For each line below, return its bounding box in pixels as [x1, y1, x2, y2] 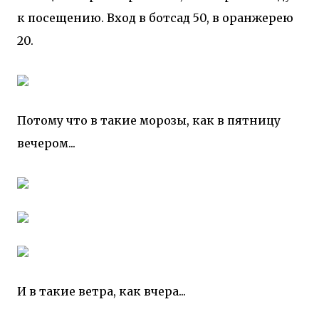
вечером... [17, 136, 75, 150]
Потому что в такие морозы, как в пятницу [17, 113, 281, 127]
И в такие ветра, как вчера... [17, 284, 186, 298]
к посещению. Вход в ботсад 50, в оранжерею [17, 11, 293, 25]
